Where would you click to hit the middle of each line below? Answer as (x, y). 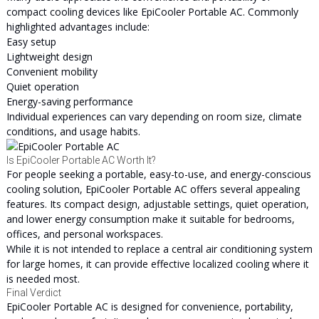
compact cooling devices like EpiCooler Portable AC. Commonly (152, 12)
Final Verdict (33, 293)
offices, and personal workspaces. (84, 234)
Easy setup (31, 42)
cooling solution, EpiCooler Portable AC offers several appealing (153, 189)
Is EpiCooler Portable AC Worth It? (81, 160)
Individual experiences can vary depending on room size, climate (154, 116)
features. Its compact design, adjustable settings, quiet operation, (157, 204)
